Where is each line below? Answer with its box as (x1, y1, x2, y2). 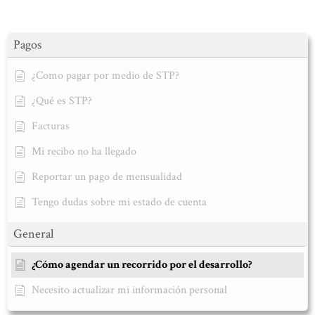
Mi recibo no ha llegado (32, 144, 136, 160)
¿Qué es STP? (32, 94, 92, 109)
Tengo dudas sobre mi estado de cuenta (32, 195, 207, 210)
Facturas (32, 119, 70, 134)
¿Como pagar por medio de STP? (32, 68, 179, 84)
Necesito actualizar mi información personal (32, 283, 227, 298)
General (13, 226, 53, 243)
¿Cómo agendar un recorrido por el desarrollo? (32, 257, 252, 273)
